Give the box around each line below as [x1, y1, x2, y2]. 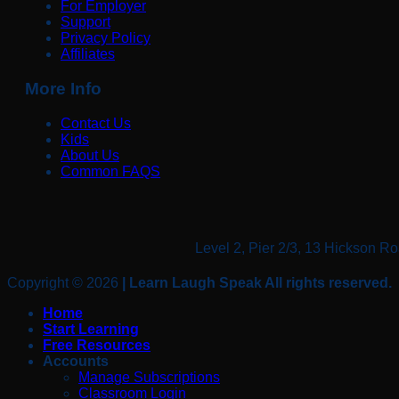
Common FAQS [61, 163, 160, 179]
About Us [61, 147, 119, 163]
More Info [25, 78, 102, 98]
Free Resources [43, 337, 151, 353]
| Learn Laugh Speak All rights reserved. [122, 274, 392, 290]
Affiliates [61, 46, 115, 62]
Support [61, 14, 110, 30]
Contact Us [61, 115, 131, 131]
